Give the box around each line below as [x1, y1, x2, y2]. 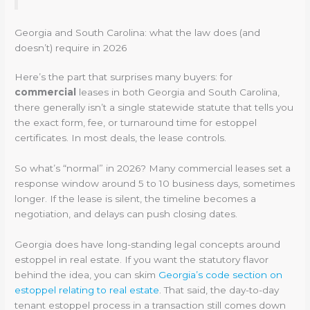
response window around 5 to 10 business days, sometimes [15, 178, 295, 190]
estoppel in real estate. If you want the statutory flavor [15, 253, 269, 265]
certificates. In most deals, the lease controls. [15, 132, 227, 144]
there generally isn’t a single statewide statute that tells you [15, 102, 294, 113]
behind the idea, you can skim [15, 268, 159, 280]
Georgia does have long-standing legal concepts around [15, 238, 281, 250]
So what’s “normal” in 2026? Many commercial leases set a [15, 163, 291, 174]
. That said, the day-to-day [159, 284, 280, 295]
